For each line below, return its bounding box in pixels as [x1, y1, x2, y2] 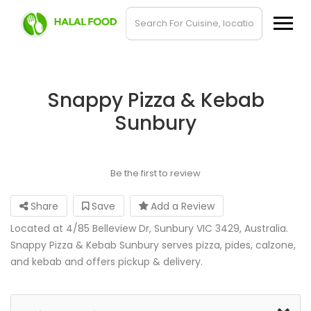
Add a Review [148, 199, 215, 213]
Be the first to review [110, 167, 201, 180]
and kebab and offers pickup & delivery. [10, 255, 203, 269]
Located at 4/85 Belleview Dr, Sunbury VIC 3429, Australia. [10, 221, 288, 235]
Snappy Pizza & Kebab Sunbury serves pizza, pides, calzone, [10, 238, 296, 252]
